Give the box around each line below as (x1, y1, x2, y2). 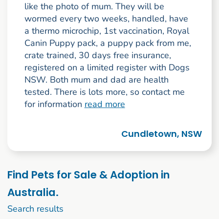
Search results (7, 203, 64, 215)
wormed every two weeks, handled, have (24, 12, 188, 24)
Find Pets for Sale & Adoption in (7, 167, 170, 182)
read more (84, 98, 125, 110)
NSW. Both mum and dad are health (24, 73, 169, 86)
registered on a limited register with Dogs (24, 61, 190, 73)
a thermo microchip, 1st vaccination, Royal (24, 24, 189, 37)
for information (24, 98, 85, 110)
